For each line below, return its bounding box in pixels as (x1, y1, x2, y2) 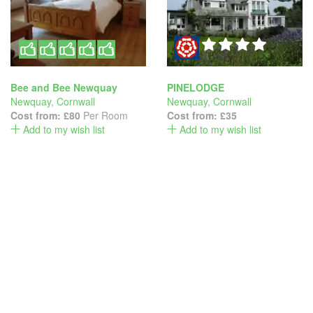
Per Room (80, 108, 128, 122)
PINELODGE (167, 80, 224, 94)
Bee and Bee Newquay (10, 80, 117, 94)
